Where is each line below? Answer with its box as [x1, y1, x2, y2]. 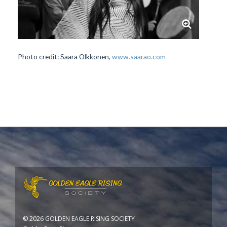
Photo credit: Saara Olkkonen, [18, 52, 112, 61]
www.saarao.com [112, 52, 166, 61]
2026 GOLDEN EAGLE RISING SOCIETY [29, 214, 135, 223]
